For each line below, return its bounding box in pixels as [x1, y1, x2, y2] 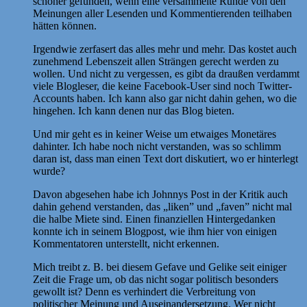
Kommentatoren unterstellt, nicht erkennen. [33, 237, 219, 249]
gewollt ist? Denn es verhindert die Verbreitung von [33, 285, 256, 297]
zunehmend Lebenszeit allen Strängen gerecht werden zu [33, 55, 279, 67]
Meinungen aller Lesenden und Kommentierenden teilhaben [33, 7, 292, 19]
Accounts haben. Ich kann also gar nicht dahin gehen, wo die [33, 92, 297, 104]
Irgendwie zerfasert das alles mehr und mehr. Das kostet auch [33, 42, 297, 55]
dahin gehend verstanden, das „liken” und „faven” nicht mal [33, 200, 292, 212]
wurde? [33, 164, 65, 177]
